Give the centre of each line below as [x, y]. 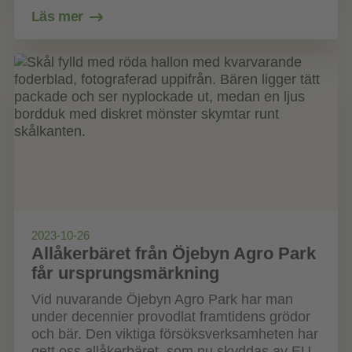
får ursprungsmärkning [125, 273]
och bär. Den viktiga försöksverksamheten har [174, 334]
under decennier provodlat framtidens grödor [170, 317]
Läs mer [57, 16]
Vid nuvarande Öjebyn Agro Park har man [162, 300]
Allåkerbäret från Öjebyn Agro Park [173, 253]
